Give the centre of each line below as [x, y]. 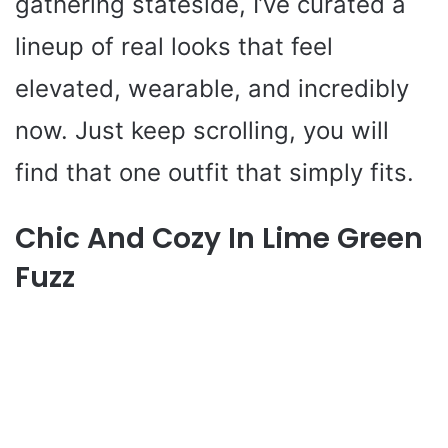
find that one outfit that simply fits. [214, 172]
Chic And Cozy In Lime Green [219, 238]
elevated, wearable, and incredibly [212, 88]
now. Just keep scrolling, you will [202, 130]
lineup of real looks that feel [174, 46]
